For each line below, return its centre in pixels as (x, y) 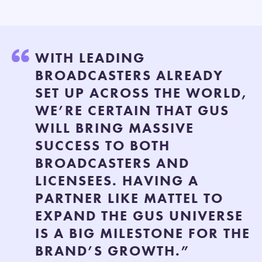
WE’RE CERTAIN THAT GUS (132, 110)
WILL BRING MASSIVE (115, 127)
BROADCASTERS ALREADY (129, 75)
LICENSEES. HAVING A (117, 180)
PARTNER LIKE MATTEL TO (129, 198)
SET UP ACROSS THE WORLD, (141, 92)
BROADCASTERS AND (112, 163)
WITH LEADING (90, 57)
